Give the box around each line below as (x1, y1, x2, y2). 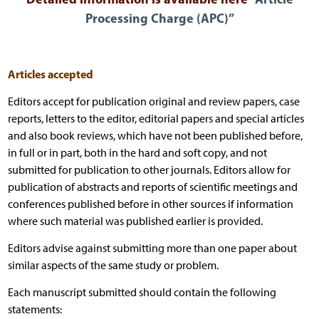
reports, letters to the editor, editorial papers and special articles (7, 111, 304, 125)
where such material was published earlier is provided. (7, 214, 263, 228)
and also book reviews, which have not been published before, (7, 128, 303, 142)
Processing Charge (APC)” (85, 9, 234, 26)
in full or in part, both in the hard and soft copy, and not (7, 145, 267, 159)
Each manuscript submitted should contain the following (7, 285, 276, 299)
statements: (7, 302, 62, 316)
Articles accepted (7, 66, 93, 81)
